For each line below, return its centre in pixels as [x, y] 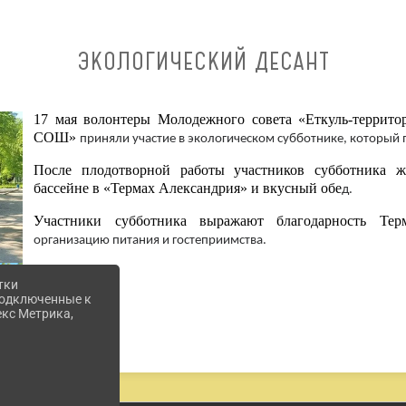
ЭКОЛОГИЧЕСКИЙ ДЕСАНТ [203, 62]
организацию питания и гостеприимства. [150, 241]
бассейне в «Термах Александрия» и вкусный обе [188, 188]
